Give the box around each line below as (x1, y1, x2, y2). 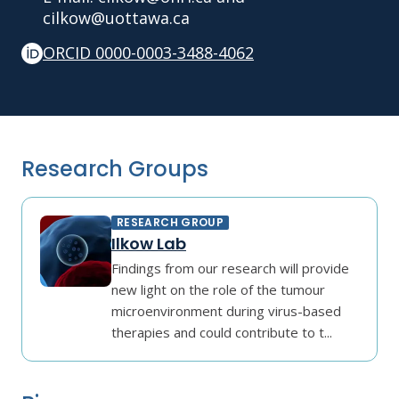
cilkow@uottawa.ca (43, 6, 190, 28)
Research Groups (21, 153, 208, 183)
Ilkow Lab (111, 232, 186, 255)
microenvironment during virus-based (111, 301, 341, 320)
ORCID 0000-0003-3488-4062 (43, 41, 254, 63)
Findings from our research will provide (111, 258, 349, 277)
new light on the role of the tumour (111, 280, 325, 298)
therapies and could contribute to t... (111, 322, 332, 341)
